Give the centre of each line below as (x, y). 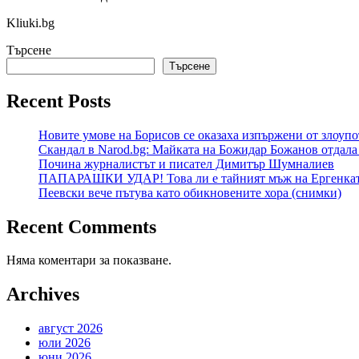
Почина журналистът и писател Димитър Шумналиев (186, 163)
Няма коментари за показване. (89, 260)
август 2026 (71, 329)
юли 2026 (65, 343)
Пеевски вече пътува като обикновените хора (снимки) (190, 192)
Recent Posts (58, 101)
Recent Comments (81, 226)
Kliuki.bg (30, 22)
